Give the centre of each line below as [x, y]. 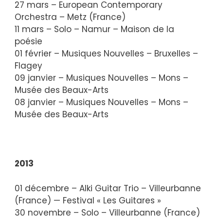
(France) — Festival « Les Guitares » [88, 200]
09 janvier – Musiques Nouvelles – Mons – [101, 78]
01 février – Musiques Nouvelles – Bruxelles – [106, 54]
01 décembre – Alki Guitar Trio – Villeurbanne [108, 188]
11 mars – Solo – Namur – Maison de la [94, 29]
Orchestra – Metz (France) [70, 17]
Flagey [28, 66]
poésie [28, 41]
